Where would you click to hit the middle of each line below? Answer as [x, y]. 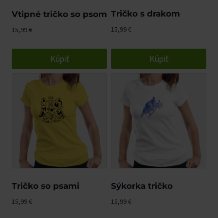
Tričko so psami [45, 186]
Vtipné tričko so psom [59, 14]
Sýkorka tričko [142, 186]
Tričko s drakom [145, 13]
